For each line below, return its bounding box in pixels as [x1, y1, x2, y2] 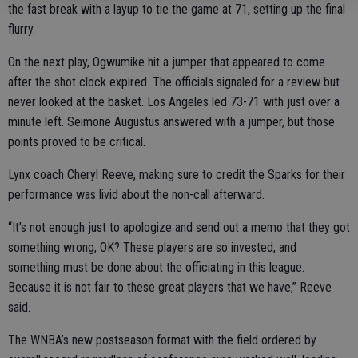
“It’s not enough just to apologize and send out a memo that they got [8, 220, 350, 235]
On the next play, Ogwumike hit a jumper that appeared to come [8, 54, 325, 70]
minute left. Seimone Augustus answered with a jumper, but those [8, 114, 335, 129]
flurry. [8, 22, 35, 37]
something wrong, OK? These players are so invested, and [8, 240, 296, 255]
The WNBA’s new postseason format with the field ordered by [8, 332, 316, 348]
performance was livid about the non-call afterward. [8, 187, 265, 202]
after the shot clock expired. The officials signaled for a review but [8, 74, 340, 89]
